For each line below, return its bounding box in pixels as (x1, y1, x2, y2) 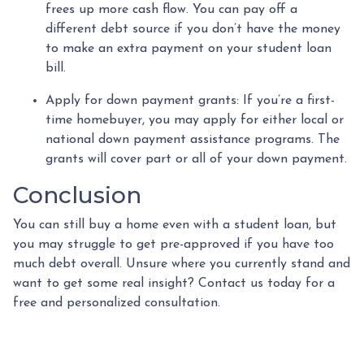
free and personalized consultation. (13, 296, 224, 310)
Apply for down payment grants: (45, 93, 239, 107)
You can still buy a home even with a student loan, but (13, 218, 336, 232)
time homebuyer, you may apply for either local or (45, 113, 344, 127)
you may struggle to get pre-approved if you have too (13, 237, 334, 251)
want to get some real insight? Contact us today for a (13, 276, 335, 290)
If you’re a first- (239, 93, 335, 107)
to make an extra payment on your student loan (45, 41, 331, 55)
